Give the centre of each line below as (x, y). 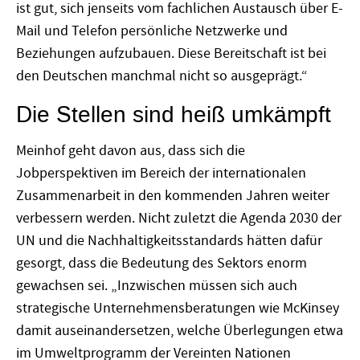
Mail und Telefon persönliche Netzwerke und (152, 31)
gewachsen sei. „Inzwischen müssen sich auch (157, 285)
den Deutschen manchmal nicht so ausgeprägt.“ (164, 76)
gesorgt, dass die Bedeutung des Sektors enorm (162, 263)
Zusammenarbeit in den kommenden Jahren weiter (173, 195)
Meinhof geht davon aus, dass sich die (131, 150)
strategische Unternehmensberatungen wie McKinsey (178, 308)
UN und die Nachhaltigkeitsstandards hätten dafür (169, 240)
